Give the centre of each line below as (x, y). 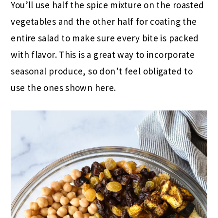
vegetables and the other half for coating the (104, 22)
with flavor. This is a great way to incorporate (103, 55)
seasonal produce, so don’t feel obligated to (102, 71)
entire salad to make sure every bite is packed (105, 38)
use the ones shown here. (64, 88)
